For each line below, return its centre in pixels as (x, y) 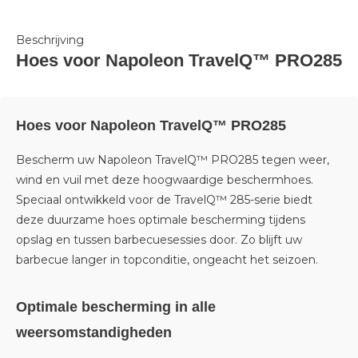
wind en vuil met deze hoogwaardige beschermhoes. (165, 180)
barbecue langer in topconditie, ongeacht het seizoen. (167, 260)
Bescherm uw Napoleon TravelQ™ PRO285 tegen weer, (173, 160)
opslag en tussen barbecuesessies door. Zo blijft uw (159, 240)
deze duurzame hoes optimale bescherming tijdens (161, 220)
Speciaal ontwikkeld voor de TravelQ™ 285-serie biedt (164, 200)
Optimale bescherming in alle (116, 307)
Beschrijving (50, 40)
